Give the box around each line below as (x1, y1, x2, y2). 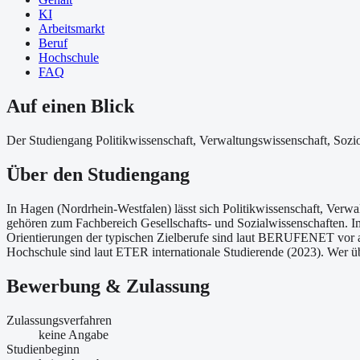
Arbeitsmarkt (39, 22, 104, 36)
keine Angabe (39, 327, 108, 342)
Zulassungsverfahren (6, 313, 112, 327)
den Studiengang (53, 164, 190, 186)
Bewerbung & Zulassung (6, 275, 210, 297)
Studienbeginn (6, 342, 80, 356)
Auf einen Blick (6, 96, 134, 117)
